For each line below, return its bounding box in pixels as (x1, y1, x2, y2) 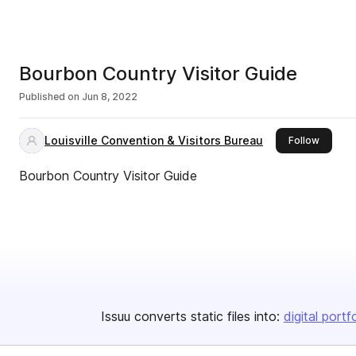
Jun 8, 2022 (82, 91, 137, 103)
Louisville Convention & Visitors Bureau (44, 133, 263, 147)
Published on (19, 91, 79, 103)
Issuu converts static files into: (101, 308, 280, 324)
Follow (288, 134, 319, 146)
